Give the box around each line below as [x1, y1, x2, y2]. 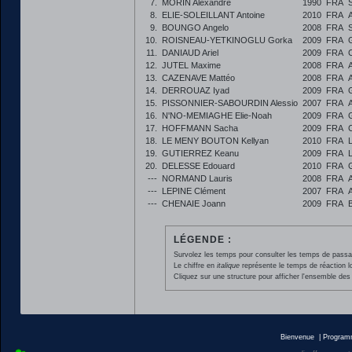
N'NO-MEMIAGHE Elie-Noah [162, 111, 272, 120]
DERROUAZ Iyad [162, 86, 229, 95]
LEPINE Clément [162, 186, 225, 196]
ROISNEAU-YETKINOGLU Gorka [162, 35, 292, 45]
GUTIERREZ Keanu [162, 148, 239, 158]
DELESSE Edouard [162, 161, 235, 170]
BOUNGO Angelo [162, 23, 229, 32]
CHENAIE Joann [162, 199, 225, 208]
